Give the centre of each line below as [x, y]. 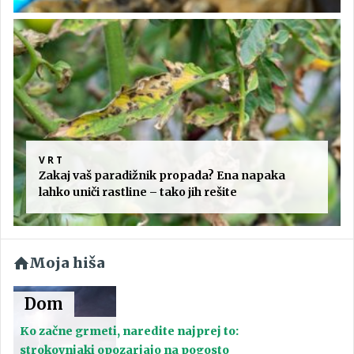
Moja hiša [67, 263]
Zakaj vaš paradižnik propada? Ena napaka [162, 176]
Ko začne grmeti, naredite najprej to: [129, 331]
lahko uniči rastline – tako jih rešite [138, 192]
